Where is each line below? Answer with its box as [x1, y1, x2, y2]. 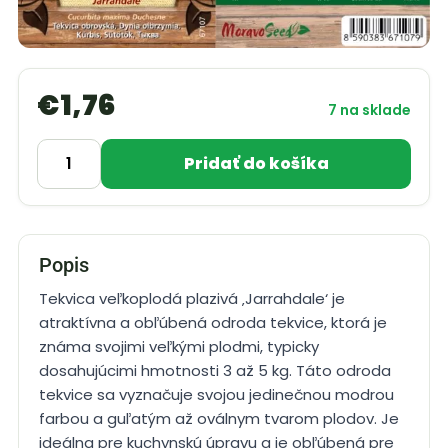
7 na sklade [328, 99, 411, 120]
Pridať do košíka [183, 151, 329, 175]
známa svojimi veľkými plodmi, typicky [39, 335, 319, 357]
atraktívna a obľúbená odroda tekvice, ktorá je [39, 311, 387, 333]
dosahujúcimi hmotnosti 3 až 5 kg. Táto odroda [39, 359, 391, 381]
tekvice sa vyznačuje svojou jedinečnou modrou [39, 383, 394, 405]
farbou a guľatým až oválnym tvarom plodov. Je [39, 407, 399, 429]
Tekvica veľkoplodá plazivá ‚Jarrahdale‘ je [39, 287, 345, 309]
